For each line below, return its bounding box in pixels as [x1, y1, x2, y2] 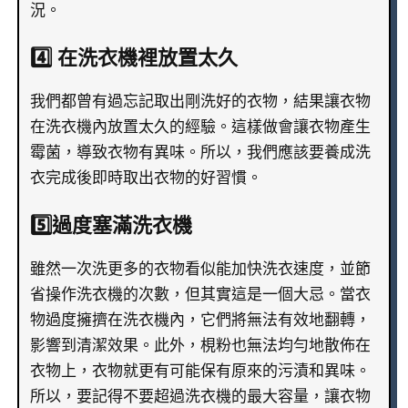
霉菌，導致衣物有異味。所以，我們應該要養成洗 [29, 144, 371, 162]
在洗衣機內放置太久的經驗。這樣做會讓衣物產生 [29, 118, 371, 137]
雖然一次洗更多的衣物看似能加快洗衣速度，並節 [29, 260, 371, 279]
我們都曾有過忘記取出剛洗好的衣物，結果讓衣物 [29, 93, 371, 111]
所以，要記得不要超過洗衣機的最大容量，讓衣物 [29, 388, 371, 406]
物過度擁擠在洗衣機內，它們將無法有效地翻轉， [29, 311, 371, 330]
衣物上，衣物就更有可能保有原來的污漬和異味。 [29, 362, 371, 381]
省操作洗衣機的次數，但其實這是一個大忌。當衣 [29, 286, 371, 304]
